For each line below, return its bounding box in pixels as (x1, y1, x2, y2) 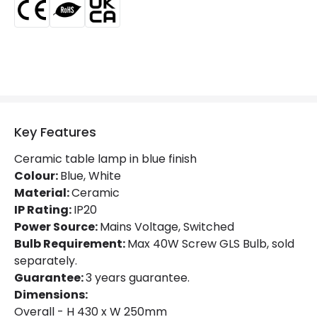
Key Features (14, 122, 96, 141)
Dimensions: (14, 286, 88, 303)
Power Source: (14, 218, 100, 235)
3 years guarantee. (86, 269, 190, 286)
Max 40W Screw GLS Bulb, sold (127, 235, 294, 252)
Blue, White (60, 167, 121, 184)
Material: (14, 184, 71, 201)
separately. (14, 252, 77, 269)
